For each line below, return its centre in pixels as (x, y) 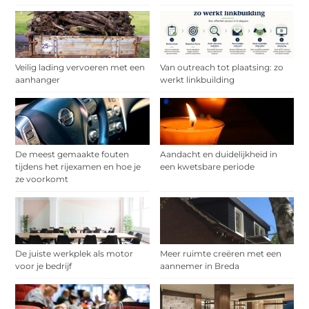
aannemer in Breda (199, 266)
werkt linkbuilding (197, 79)
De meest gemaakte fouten (72, 154)
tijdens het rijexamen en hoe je (78, 166)
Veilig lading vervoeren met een (80, 67)
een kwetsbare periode (207, 166)
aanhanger (38, 79)
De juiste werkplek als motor (74, 253)
